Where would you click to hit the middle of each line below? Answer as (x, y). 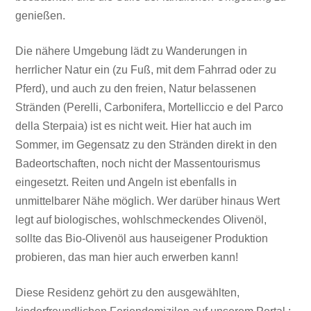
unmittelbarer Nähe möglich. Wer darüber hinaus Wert (148, 201)
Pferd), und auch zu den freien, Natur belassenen (136, 88)
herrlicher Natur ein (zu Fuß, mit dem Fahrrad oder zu (146, 69)
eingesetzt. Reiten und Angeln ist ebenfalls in (126, 182)
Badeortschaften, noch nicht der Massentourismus (138, 163)
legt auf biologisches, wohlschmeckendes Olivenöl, (141, 219)
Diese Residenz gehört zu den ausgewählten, (128, 292)
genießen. (41, 15)
